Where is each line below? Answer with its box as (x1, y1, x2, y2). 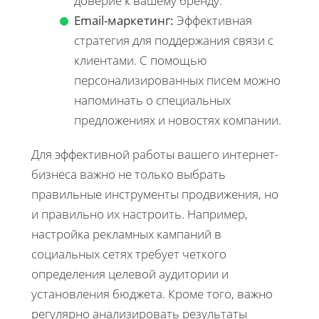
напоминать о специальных (74, 91, 231, 108)
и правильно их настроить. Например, (31, 205, 248, 222)
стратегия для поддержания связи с (74, 31, 273, 48)
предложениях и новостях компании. (74, 111, 281, 128)
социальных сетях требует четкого (31, 245, 226, 262)
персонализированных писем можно (74, 71, 281, 88)
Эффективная (174, 11, 252, 28)
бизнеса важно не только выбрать (31, 165, 226, 182)
